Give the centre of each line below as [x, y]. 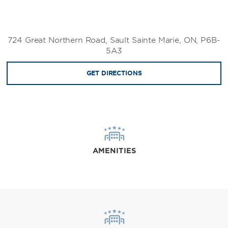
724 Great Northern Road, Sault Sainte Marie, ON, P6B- [114, 40]
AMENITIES [114, 150]
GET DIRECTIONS [114, 73]
